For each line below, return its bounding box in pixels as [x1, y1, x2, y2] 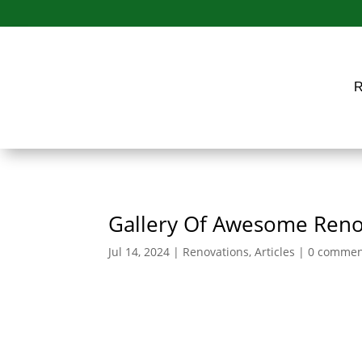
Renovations [183, 244, 250, 260]
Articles [255, 244, 296, 260]
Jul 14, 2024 [108, 244, 170, 260]
